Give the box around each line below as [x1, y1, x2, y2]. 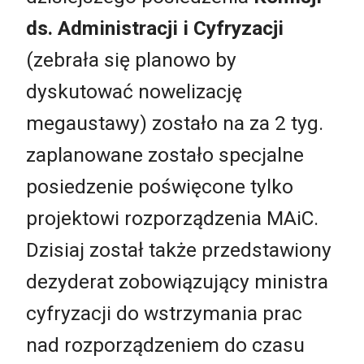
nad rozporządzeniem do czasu [26, 332, 305, 357]
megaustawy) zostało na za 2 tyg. [26, 110, 323, 135]
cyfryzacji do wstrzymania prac [26, 301, 302, 325]
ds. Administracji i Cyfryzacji [26, 15, 284, 40]
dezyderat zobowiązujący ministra [26, 269, 328, 293]
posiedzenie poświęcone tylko [26, 174, 293, 198]
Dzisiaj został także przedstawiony [26, 237, 331, 262]
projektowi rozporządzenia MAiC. [26, 206, 318, 230]
